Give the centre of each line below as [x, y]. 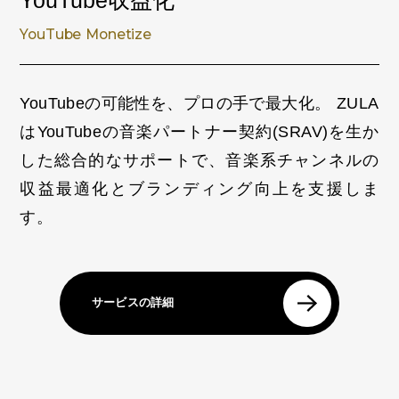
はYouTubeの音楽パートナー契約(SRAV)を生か [199, 131]
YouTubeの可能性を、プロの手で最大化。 [175, 103]
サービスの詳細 [133, 303]
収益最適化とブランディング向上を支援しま [199, 188]
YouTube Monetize [85, 35]
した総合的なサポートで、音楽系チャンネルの [199, 160]
